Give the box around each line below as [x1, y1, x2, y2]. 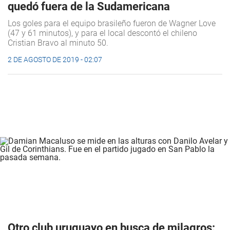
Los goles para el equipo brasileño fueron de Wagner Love [8, 18, 216, 29]
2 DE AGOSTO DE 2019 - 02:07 [8, 55, 102, 64]
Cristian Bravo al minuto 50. [8, 38, 108, 48]
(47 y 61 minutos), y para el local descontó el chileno [8, 28, 197, 39]
